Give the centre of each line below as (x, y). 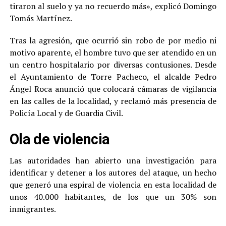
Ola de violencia (60, 139)
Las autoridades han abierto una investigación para (113, 161)
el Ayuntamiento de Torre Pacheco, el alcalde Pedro (113, 77)
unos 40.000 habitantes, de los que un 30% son (113, 197)
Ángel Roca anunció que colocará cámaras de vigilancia (113, 89)
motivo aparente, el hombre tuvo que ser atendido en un (113, 53)
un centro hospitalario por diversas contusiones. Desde (113, 65)
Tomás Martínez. (41, 18)
